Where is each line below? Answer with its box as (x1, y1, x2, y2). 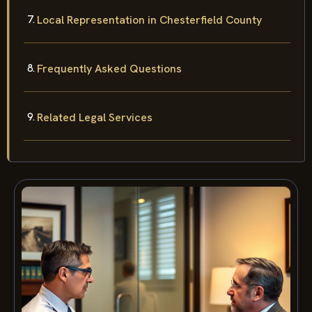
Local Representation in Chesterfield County (37, 12, 262, 27)
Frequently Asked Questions (37, 61, 182, 76)
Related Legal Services (37, 109, 153, 125)
